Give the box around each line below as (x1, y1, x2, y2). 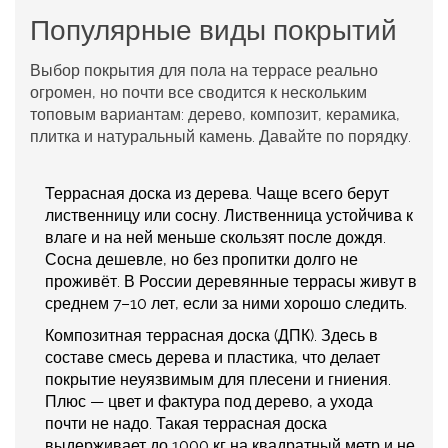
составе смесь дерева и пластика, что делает (45, 348, 380, 368)
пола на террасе (190, 61, 312, 81)
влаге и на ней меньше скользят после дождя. (45, 228, 386, 248)
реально (312, 61, 378, 81)
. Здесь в (314, 326, 378, 346)
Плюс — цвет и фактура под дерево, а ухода (45, 392, 373, 412)
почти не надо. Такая (45, 414, 203, 434)
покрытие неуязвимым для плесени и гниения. (45, 370, 391, 390)
